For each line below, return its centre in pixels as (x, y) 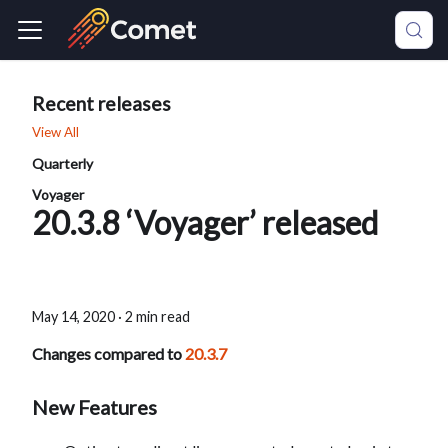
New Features (94, 407)
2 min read (157, 317)
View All (55, 132)
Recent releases (101, 103)
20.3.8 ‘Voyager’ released (205, 223)
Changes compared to (108, 354)
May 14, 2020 (73, 317)
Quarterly (62, 164)
